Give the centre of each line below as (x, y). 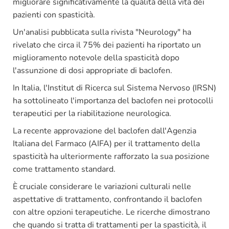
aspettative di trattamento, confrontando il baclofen (107, 199)
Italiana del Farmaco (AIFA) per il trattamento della (106, 143)
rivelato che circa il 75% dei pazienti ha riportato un (107, 45)
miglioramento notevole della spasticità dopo (96, 58)
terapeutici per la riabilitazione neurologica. (92, 113)
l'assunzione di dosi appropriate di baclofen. (93, 70)
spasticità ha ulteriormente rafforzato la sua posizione (111, 156)
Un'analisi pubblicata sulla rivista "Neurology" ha (102, 32)
